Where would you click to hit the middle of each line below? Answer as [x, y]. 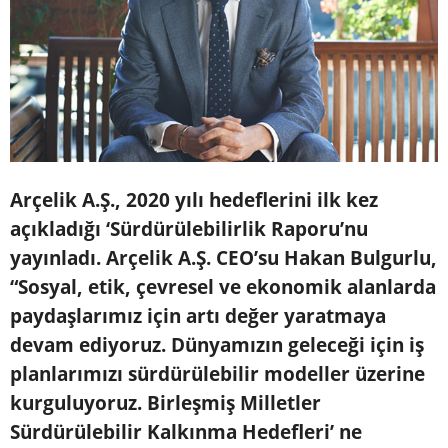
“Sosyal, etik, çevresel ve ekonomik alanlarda [223, 287]
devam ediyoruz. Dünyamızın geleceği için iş [217, 345]
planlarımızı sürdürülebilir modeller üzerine [217, 374]
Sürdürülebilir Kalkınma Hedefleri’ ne [186, 432]
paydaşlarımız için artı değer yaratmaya [198, 316]
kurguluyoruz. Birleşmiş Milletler [165, 403]
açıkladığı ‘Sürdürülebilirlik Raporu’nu [189, 229]
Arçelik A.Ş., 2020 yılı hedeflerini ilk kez [194, 200]
